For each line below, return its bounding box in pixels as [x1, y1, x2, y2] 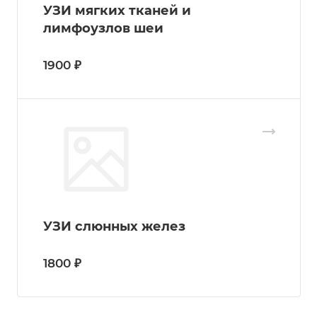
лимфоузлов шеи [43, 21, 163, 37]
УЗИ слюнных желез [43, 219, 185, 235]
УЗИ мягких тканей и [43, 3, 191, 19]
